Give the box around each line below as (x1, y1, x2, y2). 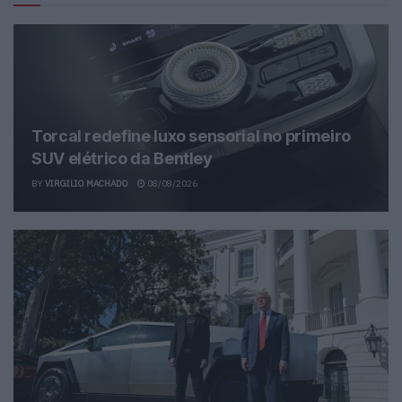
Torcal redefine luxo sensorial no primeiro (31, 126, 351, 145)
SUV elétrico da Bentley (31, 148, 213, 168)
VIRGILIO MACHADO (45, 177, 128, 189)
